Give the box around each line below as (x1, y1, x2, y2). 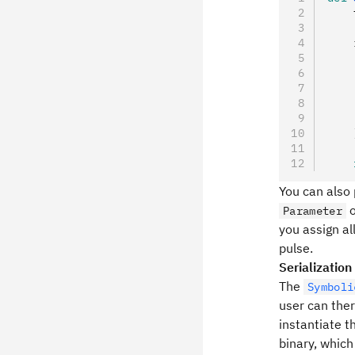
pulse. (279, 240, 313, 256)
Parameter (283, 204, 342, 218)
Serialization (279, 259, 352, 275)
